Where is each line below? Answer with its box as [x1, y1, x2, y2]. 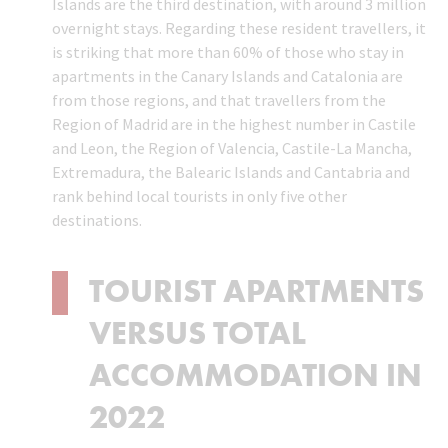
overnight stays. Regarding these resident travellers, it [52, 18, 427, 39]
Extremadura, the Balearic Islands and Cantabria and [52, 162, 411, 183]
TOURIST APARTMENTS [89, 271, 425, 313]
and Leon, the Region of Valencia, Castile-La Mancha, [52, 138, 413, 159]
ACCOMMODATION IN [89, 355, 423, 397]
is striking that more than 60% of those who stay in [52, 42, 405, 63]
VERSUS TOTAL [89, 313, 307, 355]
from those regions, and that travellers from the [52, 90, 387, 111]
